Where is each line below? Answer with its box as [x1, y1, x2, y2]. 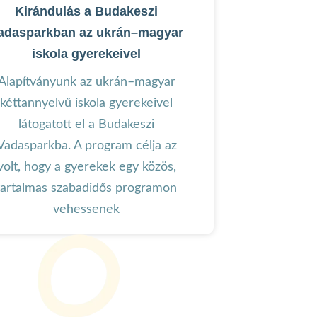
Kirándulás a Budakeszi [15, 4, 158, 18]
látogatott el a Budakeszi [18, 117, 154, 131]
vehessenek [53, 202, 120, 216]
